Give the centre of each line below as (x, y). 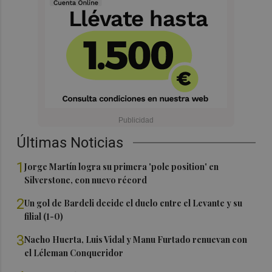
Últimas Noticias (70, 142)
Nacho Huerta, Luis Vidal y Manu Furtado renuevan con (136, 239)
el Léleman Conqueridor (74, 253)
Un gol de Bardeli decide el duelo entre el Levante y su (134, 203)
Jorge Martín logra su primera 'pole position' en (122, 166)
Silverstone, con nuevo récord (86, 180)
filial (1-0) (44, 216)
